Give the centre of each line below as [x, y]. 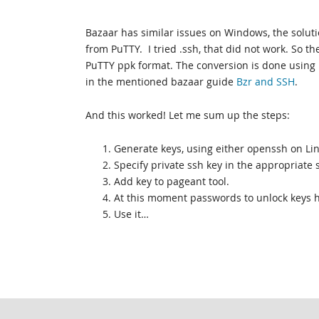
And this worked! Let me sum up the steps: [188, 115]
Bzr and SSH [266, 81]
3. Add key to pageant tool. [166, 181]
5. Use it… [126, 214]
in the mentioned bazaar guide [161, 81]
